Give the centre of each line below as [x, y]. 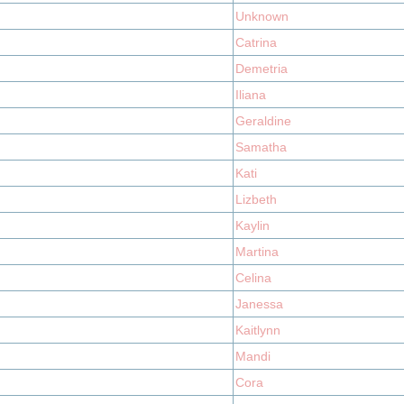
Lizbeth [256, 199]
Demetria [262, 69]
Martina [257, 252]
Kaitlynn [258, 330]
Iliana [251, 95]
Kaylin [252, 225]
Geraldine [263, 121]
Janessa [259, 304]
